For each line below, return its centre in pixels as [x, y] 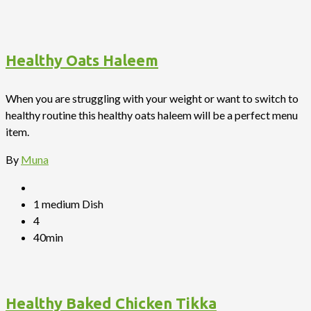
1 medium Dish [68, 203]
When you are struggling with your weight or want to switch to [152, 98]
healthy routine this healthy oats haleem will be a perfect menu [152, 115]
